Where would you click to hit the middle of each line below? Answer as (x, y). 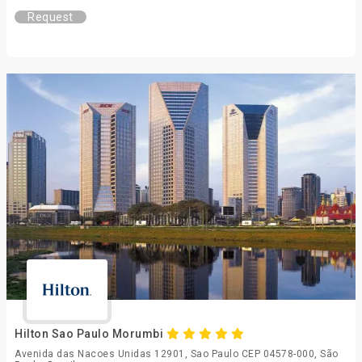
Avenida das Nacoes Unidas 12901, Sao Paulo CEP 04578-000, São (177, 354)
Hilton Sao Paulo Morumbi (90, 334)
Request (51, 17)
